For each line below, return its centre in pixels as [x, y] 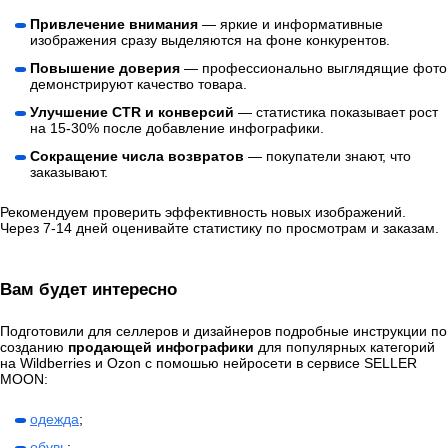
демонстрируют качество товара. [138, 84]
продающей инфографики [161, 347]
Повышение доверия [105, 68]
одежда [54, 419]
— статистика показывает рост [338, 112]
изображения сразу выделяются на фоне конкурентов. [210, 40]
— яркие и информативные [292, 24]
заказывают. [69, 172]
